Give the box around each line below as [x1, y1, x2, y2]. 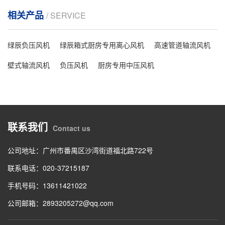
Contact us [53, 123, 90, 134]
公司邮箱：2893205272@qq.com [8, 198, 114, 208]
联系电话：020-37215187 [8, 163, 89, 173]
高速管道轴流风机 [154, 40, 210, 50]
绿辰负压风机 [8, 40, 50, 50]
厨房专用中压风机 [98, 60, 154, 70]
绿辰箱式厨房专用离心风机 [60, 40, 144, 50]
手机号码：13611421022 [8, 180, 87, 191]
